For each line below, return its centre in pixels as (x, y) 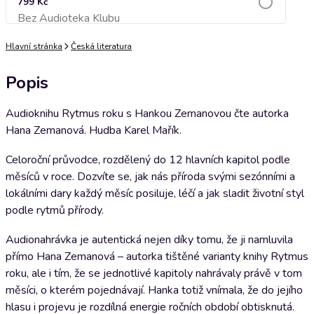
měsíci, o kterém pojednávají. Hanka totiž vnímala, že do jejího (154, 290)
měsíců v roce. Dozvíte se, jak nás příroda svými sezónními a (150, 177)
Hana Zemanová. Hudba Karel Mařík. (94, 130)
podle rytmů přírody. (55, 210)
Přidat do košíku (146, 22)
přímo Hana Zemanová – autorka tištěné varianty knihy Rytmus (157, 257)
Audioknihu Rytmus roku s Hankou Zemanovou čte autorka (147, 114)
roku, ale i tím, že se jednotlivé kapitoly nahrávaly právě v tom (154, 273)
